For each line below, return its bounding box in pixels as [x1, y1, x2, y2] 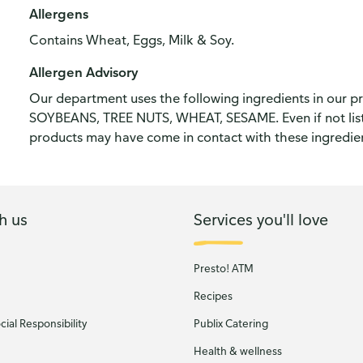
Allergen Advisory [29, 64, 138, 80]
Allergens [29, 6, 88, 22]
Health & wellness [194, 344, 282, 358]
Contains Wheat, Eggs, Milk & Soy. [29, 32, 234, 48]
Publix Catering [194, 316, 268, 331]
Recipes [194, 288, 233, 303]
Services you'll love [194, 208, 328, 229]
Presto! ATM [194, 261, 254, 275]
